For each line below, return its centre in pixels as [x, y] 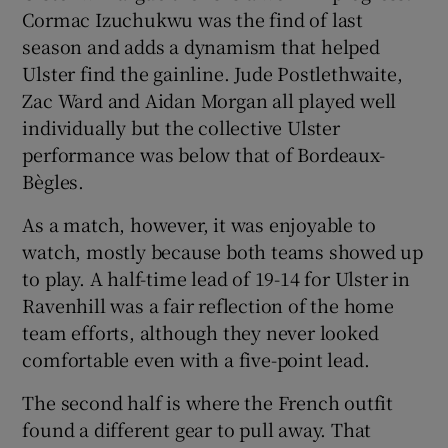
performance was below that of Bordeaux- [203, 154]
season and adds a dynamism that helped [201, 46]
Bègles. [53, 181]
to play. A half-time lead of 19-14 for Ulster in [216, 278]
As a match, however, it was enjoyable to [199, 224]
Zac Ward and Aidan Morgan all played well [209, 100]
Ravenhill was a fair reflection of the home [208, 305]
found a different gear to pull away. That [197, 429]
